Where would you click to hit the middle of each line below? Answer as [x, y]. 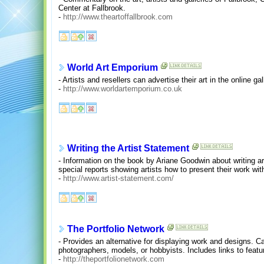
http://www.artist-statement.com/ [118, 178]
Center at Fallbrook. [92, 8]
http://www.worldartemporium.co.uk [123, 88]
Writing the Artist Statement [128, 148]
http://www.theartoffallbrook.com [118, 16]
